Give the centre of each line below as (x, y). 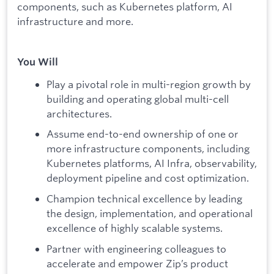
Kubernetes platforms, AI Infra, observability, (152, 163)
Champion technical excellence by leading (144, 199)
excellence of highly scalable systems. (135, 228)
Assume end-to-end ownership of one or (143, 134)
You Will (38, 62)
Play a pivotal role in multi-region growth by (149, 84)
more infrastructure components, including (148, 149)
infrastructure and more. (75, 21)
